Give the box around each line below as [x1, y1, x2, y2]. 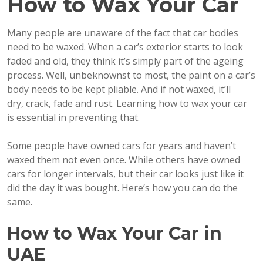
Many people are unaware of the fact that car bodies [7, 26, 238, 39]
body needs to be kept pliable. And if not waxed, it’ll [7, 82, 231, 96]
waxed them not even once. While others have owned [7, 153, 240, 166]
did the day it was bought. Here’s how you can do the [7, 181, 238, 194]
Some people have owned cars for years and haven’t [7, 139, 236, 152]
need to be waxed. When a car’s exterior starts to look [7, 40, 243, 53]
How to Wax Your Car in [7, 222, 222, 244]
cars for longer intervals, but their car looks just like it [7, 167, 244, 180]
